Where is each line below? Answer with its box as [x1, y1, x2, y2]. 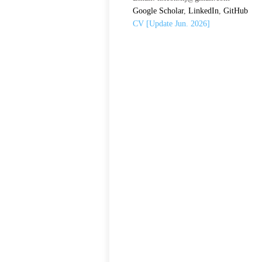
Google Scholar [133, 6, 184, 15]
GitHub [223, 6, 248, 15]
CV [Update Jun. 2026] [133, 19, 210, 28]
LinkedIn [188, 6, 219, 15]
